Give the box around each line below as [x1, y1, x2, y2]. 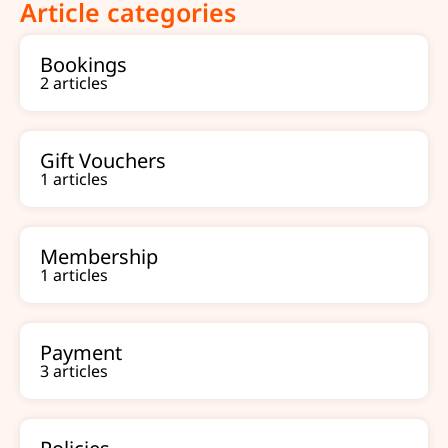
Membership [40, 243, 158, 270]
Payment [40, 339, 122, 366]
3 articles [40, 360, 108, 382]
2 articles [40, 72, 108, 94]
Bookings [40, 51, 127, 78]
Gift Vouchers [40, 147, 166, 174]
